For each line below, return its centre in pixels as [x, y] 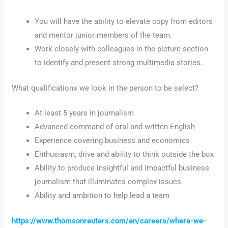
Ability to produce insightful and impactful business [122, 168]
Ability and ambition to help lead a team [102, 196]
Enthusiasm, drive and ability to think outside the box [124, 154]
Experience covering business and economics [112, 141]
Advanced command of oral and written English [115, 127]
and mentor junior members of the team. [104, 35]
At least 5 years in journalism [84, 113]
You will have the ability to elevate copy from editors [124, 22]
